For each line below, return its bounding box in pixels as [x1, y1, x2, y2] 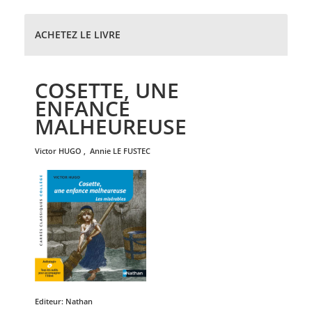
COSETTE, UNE [35, 76, 179, 104]
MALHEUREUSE [35, 112, 187, 141]
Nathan [65, 296, 93, 306]
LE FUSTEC [113, 146, 150, 156]
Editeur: [35, 296, 65, 306]
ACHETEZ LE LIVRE [35, 28, 120, 41]
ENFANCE [35, 94, 130, 123]
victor [40, 146, 56, 156]
